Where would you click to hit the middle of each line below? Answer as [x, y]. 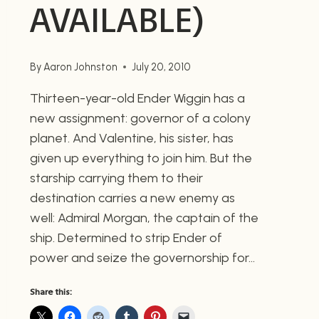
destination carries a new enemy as [132, 198]
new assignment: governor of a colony [140, 118]
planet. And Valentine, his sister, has [131, 138]
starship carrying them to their [116, 178]
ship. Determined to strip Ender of [126, 237]
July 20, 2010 [161, 67]
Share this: [51, 292]
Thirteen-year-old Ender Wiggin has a [137, 98]
